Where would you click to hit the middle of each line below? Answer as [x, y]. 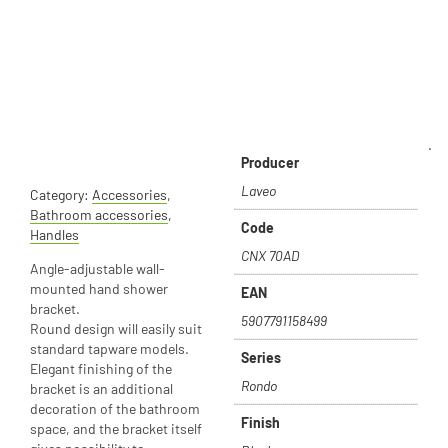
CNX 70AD [270, 256]
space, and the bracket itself [116, 429]
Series [261, 358]
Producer [270, 163]
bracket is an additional [101, 389]
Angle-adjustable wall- [97, 269]
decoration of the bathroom [115, 409]
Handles [54, 235]
